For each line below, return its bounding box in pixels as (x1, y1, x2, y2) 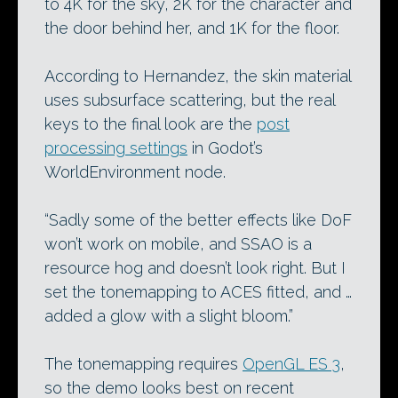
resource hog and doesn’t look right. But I (44, 259, 346, 277)
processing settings (44, 139, 187, 157)
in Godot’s (187, 139, 263, 157)
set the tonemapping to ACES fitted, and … (44, 283, 352, 301)
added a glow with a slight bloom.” (44, 306, 293, 325)
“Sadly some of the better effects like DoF (44, 211, 352, 229)
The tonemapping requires (44, 354, 243, 373)
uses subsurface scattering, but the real (44, 91, 335, 109)
